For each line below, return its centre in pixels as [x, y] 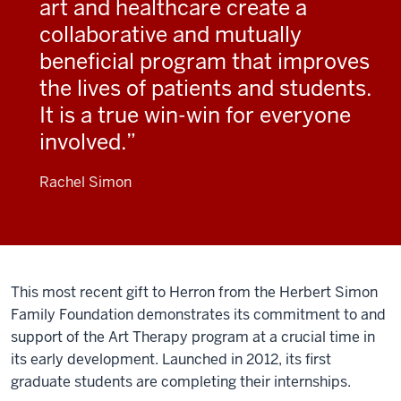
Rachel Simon [85, 182]
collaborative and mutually [171, 34]
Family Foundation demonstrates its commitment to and [198, 315]
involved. [83, 142]
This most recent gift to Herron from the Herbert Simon [194, 292]
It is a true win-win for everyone [195, 115]
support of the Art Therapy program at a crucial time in [193, 337]
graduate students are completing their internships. [181, 382]
